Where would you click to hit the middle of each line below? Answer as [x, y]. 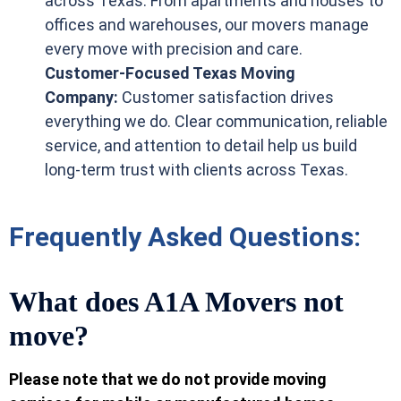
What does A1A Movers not [176, 302]
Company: [83, 97]
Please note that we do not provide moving [168, 380]
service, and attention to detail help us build [201, 145]
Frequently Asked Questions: [185, 236]
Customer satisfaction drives [228, 97]
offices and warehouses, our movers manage [207, 24]
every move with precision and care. [174, 48]
